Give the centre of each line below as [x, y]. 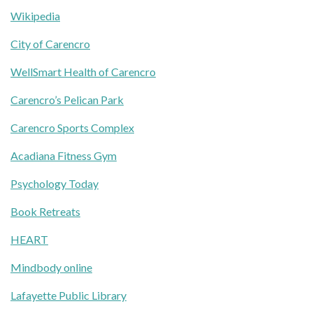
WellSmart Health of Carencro [83, 71]
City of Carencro [50, 43]
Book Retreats [45, 211]
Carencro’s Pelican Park [67, 99]
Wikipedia [35, 15]
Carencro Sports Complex [72, 127]
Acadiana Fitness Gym [64, 155]
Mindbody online [51, 267]
